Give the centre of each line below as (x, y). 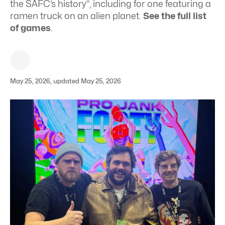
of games (30, 28)
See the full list (175, 16)
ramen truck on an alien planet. (77, 16)
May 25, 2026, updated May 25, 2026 (66, 81)
